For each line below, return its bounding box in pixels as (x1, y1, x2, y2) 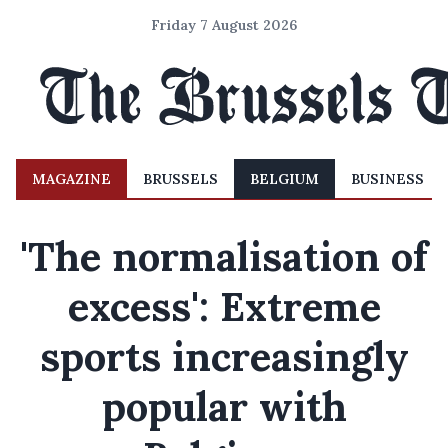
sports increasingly (39, 331, 409, 382)
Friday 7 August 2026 (151, 16, 297, 34)
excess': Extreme (67, 281, 381, 332)
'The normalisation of (20, 231, 428, 282)
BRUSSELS (143, 170, 218, 188)
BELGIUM (250, 170, 319, 188)
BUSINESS (351, 170, 424, 188)
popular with (101, 381, 347, 432)
